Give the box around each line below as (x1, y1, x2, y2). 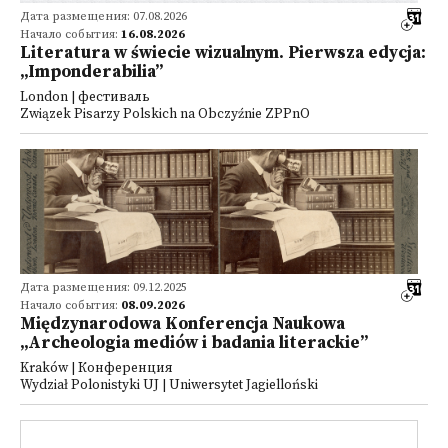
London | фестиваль (20, 89, 150, 106)
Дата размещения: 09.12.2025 (20, 280, 187, 295)
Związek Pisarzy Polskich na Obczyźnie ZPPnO (20, 106, 310, 123)
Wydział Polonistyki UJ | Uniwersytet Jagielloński (20, 377, 318, 394)
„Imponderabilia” (20, 61, 163, 83)
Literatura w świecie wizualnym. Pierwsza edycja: (20, 42, 426, 64)
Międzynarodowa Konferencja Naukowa (20, 313, 345, 335)
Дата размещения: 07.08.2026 (20, 9, 187, 24)
